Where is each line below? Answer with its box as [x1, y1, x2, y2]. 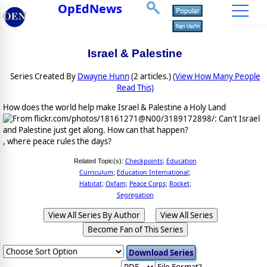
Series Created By [10, 71, 77, 82]
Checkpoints [125, 156, 163, 165]
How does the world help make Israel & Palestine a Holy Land [3, 101, 226, 113]
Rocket [169, 179, 190, 188]
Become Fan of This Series [87, 224, 183, 235]
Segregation [116, 190, 154, 199]
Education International [117, 167, 189, 176]
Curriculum [79, 167, 113, 176]
